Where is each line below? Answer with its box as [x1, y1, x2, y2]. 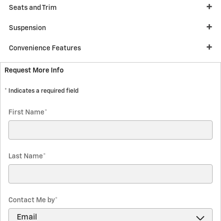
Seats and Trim [9, 4, 57, 11]
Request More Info [4, 67, 64, 74]
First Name [8, 109, 44, 116]
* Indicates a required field [4, 87, 78, 94]
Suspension [9, 24, 46, 32]
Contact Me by [8, 196, 55, 204]
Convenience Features [9, 44, 81, 52]
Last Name [8, 152, 43, 160]
